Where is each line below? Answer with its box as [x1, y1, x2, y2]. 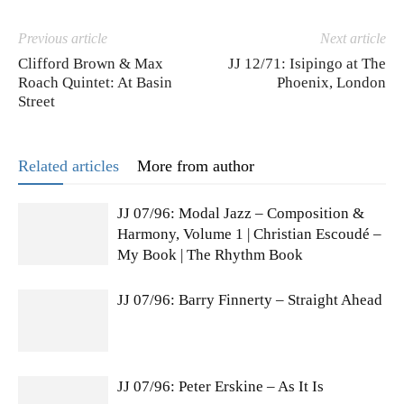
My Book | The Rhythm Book [117, 246, 303, 263]
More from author [137, 157, 254, 175]
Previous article [18, 31, 107, 46]
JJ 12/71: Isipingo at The [228, 55, 386, 72]
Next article [320, 31, 386, 46]
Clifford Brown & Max [18, 55, 163, 72]
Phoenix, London [277, 74, 386, 91]
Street [18, 93, 55, 110]
